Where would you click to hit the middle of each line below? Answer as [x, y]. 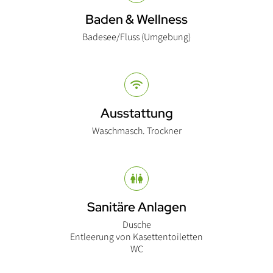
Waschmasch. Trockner [136, 131]
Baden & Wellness [136, 19]
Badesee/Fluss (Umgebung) [136, 37]
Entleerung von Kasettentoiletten [136, 237]
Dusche [136, 225]
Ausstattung [136, 113]
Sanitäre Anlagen [136, 207]
